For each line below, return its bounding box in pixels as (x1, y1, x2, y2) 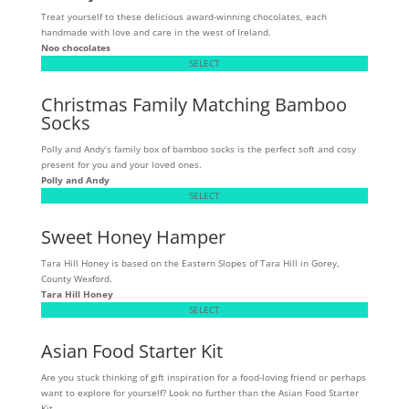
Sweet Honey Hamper (40, 224, 225, 249)
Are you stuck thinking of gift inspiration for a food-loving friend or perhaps (40, 370, 366, 383)
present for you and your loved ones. (40, 157, 202, 171)
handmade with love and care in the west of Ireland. (40, 25, 271, 38)
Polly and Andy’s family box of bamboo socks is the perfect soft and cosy (40, 142, 356, 155)
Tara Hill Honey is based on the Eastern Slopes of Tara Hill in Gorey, (40, 256, 340, 269)
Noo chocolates (40, 40, 110, 54)
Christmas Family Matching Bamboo (40, 91, 347, 117)
